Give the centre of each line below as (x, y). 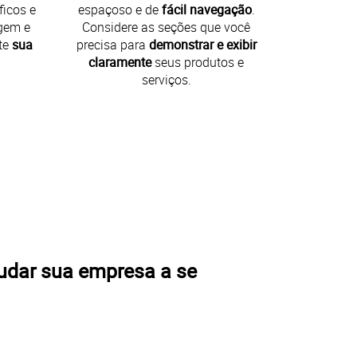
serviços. (166, 79)
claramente (120, 62)
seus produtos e (198, 62)
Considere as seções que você (167, 27)
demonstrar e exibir (202, 44)
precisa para (112, 44)
